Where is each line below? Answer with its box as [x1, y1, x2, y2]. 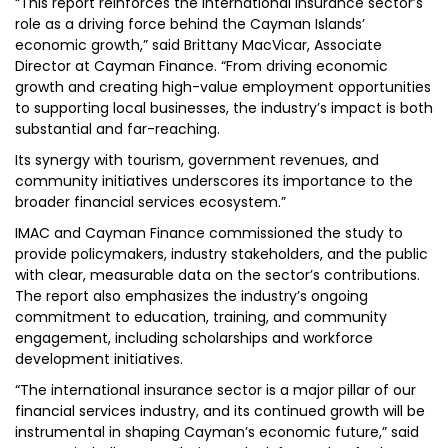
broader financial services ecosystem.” [15, 192, 286, 212]
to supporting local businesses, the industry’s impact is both [15, 98, 433, 118]
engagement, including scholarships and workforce [15, 328, 373, 348]
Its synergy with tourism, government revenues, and [15, 150, 379, 170]
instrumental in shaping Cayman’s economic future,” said [15, 422, 419, 442]
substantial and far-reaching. [15, 119, 220, 139]
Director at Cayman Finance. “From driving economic [15, 56, 388, 76]
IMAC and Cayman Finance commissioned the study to [15, 223, 403, 243]
